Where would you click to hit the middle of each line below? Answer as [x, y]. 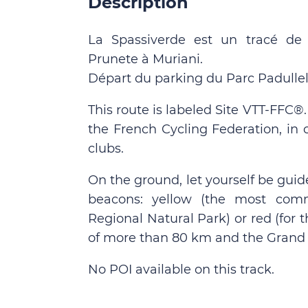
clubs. [106, 148]
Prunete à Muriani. [145, 59]
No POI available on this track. [181, 269]
